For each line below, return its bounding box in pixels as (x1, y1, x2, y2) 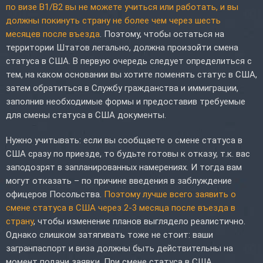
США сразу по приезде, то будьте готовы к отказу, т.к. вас (6, 148, 250, 159)
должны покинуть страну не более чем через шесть (6, 15, 221, 26)
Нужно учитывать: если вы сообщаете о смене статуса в (6, 134, 242, 146)
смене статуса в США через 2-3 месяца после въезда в (6, 202, 235, 213)
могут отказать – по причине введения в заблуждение (6, 175, 232, 186)
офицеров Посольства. (6, 188, 104, 200)
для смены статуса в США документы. (6, 109, 166, 120)
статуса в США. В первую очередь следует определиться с (6, 55, 252, 66)
